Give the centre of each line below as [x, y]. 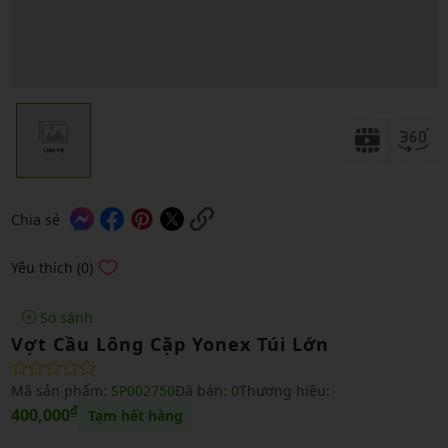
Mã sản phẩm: [60, 390]
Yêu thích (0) [51, 267]
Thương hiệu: [284, 390]
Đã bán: [202, 390]
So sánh [64, 317]
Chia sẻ [35, 219]
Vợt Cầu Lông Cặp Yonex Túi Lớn [169, 343]
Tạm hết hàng [135, 415]
